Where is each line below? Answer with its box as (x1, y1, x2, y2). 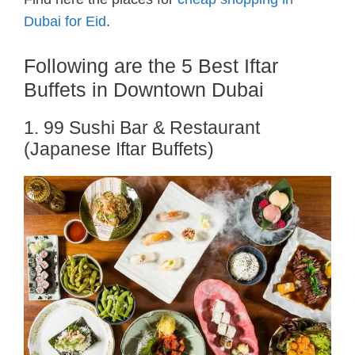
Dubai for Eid (24, 13, 106, 29)
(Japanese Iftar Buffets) (24, 138, 214, 159)
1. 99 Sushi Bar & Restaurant (24, 116, 260, 138)
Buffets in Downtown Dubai (24, 78, 264, 101)
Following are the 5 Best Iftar (24, 54, 278, 77)
